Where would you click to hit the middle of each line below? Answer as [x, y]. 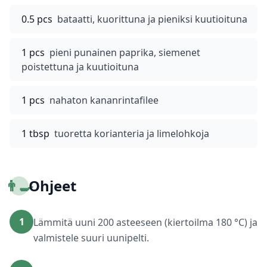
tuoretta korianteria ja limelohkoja [132, 133]
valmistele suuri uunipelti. [91, 238]
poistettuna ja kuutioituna [80, 67]
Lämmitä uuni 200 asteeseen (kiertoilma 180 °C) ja [145, 222]
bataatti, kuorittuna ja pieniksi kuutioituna [152, 19]
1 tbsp [35, 133]
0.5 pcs [37, 19]
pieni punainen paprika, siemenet [125, 52]
